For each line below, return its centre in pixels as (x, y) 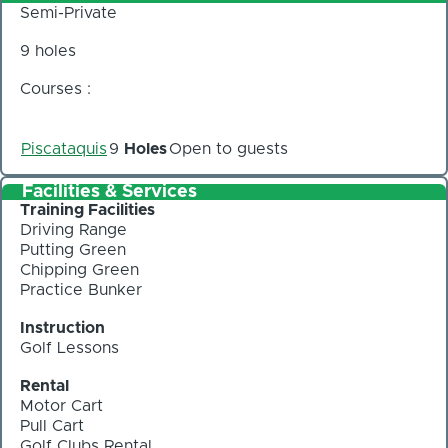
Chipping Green (79, 270)
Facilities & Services (109, 192)
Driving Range (73, 230)
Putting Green (73, 250)
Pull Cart (52, 426)
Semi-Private (68, 13)
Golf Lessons (69, 348)
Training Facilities (87, 210)
